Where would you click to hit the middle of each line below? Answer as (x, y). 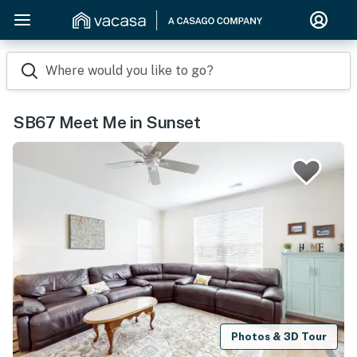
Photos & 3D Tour (279, 336)
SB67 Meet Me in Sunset (106, 122)
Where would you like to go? (129, 71)
